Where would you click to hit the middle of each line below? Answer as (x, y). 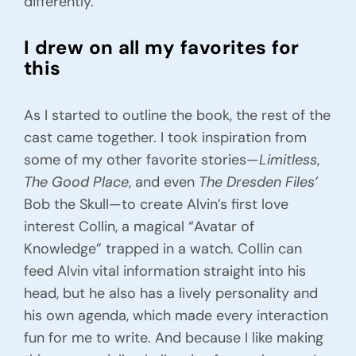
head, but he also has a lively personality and (170, 294)
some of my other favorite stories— (141, 160)
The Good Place (76, 182)
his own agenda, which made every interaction (176, 316)
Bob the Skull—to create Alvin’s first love (156, 205)
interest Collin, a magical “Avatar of (139, 227)
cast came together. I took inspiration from (165, 138)
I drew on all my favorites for (161, 48)
